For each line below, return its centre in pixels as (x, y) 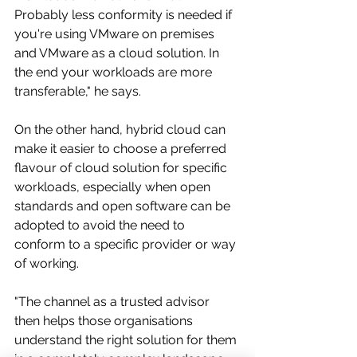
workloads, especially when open (114, 186)
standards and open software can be (124, 206)
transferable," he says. (78, 91)
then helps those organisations (105, 320)
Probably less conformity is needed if (125, 14)
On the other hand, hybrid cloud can (122, 129)
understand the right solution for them (127, 339)
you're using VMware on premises (116, 33)
